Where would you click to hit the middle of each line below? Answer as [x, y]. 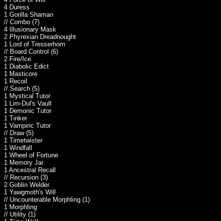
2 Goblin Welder [27, 185]
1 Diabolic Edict [26, 66]
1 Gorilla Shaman [29, 15]
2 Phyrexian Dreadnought [40, 37]
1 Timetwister [23, 140]
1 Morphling [20, 207]
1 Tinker [16, 118]
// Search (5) [22, 89]
